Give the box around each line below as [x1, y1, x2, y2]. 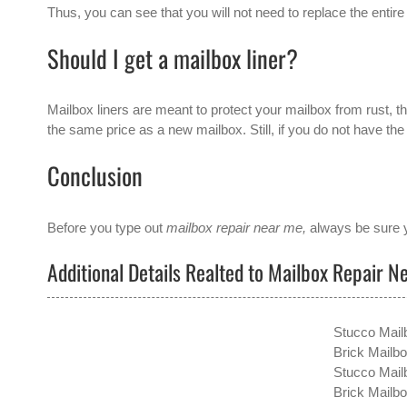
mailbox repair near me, [163, 219, 306, 235]
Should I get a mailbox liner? [47, 39, 298, 76]
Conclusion [47, 157, 143, 194]
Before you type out [47, 219, 163, 235]
